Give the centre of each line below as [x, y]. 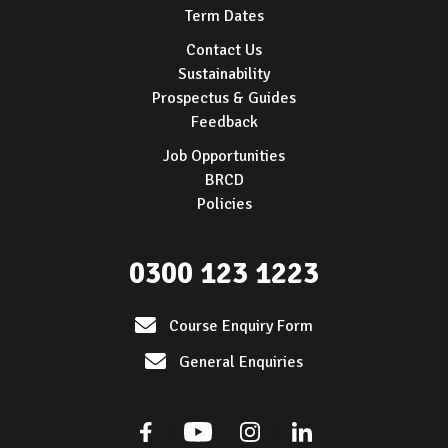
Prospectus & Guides [224, 98]
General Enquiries [241, 362]
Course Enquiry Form [241, 326]
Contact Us [224, 50]
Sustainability [224, 74]
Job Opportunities [224, 156]
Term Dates [224, 16]
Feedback [224, 122]
